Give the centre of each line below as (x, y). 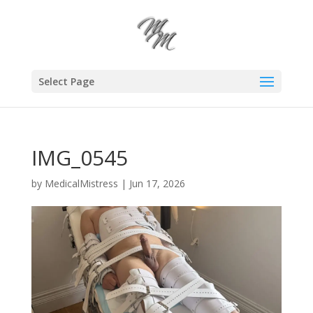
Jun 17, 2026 (157, 183)
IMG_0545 (79, 158)
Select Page (66, 81)
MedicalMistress (81, 183)
